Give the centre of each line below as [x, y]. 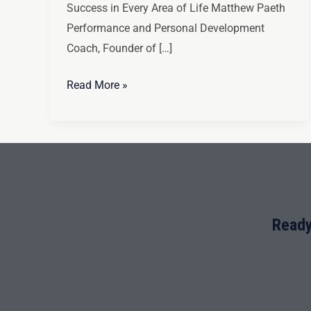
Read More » [97, 85]
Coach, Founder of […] [119, 48]
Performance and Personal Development [166, 28]
